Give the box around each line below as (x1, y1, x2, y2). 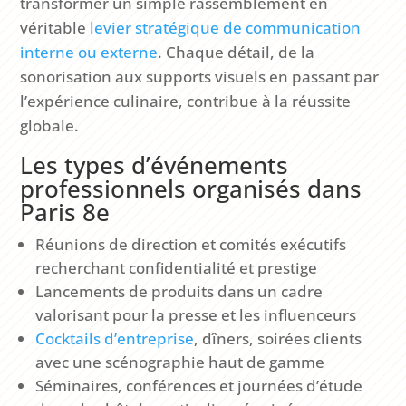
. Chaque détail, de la (158, 41, 315, 63)
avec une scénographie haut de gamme (35, 351, 325, 372)
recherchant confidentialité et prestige (35, 256, 318, 278)
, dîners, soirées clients (194, 327, 362, 349)
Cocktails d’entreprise (35, 327, 195, 349)
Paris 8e (20, 195, 111, 228)
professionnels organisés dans (20, 171, 362, 205)
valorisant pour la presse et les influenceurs (35, 304, 357, 325)
